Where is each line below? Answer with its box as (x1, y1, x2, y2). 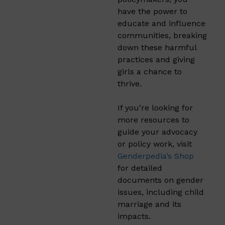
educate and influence (118, 18, 205, 28)
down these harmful (118, 42, 196, 52)
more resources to (118, 115, 189, 125)
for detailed (118, 163, 162, 173)
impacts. (118, 211, 151, 221)
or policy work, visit (118, 139, 192, 149)
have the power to (118, 6, 187, 16)
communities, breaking (118, 30, 207, 40)
